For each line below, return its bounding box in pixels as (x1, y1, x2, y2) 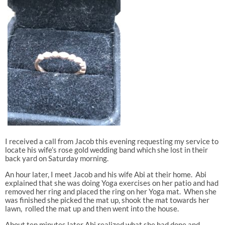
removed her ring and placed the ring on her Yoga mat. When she (5, 186, 216, 196)
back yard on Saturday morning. (5, 153, 108, 163)
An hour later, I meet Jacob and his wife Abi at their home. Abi (5, 169, 206, 179)
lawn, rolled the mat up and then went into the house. (5, 203, 179, 213)
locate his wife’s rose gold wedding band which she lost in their (5, 145, 208, 154)
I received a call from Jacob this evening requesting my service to (5, 136, 218, 146)
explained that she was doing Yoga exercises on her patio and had (5, 178, 218, 187)
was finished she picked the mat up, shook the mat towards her (5, 195, 209, 204)
